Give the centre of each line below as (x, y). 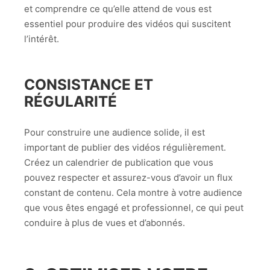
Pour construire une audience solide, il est (115, 133)
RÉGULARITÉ (71, 102)
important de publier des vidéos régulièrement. (125, 148)
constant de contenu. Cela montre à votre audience (133, 193)
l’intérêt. (42, 39)
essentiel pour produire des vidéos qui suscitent (127, 24)
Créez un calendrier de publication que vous (119, 163)
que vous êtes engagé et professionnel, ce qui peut (134, 208)
